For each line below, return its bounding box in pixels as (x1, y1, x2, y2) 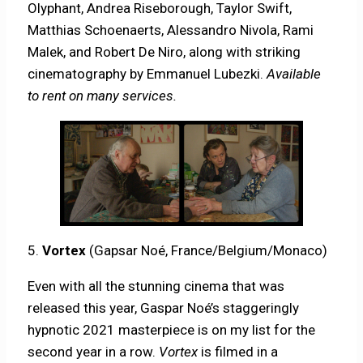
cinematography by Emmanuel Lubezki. (28, 65, 267, 82)
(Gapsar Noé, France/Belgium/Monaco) (89, 241, 331, 258)
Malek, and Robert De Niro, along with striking (28, 43, 301, 60)
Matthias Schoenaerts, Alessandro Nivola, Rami (28, 21, 314, 38)
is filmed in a (201, 343, 279, 360)
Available (267, 65, 322, 82)
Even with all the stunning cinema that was (28, 277, 285, 294)
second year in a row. (28, 343, 160, 360)
